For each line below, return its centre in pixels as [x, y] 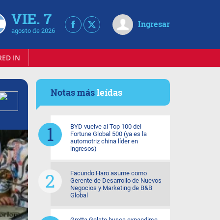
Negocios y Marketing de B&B [111, 188]
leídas [110, 92]
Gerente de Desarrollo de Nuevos [116, 180]
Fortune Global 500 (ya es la [109, 134]
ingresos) [83, 149]
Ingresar [154, 24]
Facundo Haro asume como [109, 173]
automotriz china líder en [104, 141]
